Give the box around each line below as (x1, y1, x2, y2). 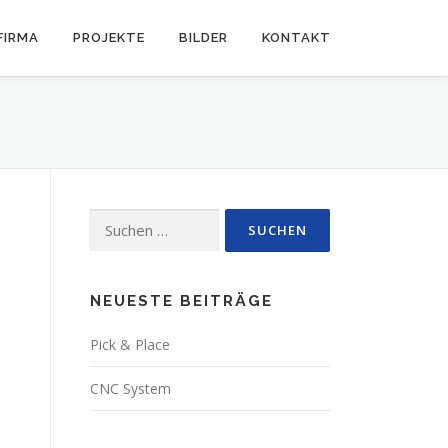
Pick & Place (90, 334, 170, 354)
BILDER (179, 30, 228, 45)
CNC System (90, 378, 171, 398)
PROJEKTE (73, 30, 145, 45)
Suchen (89, 209, 136, 229)
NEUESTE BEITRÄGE (90, 291, 273, 310)
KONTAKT (262, 30, 331, 45)
